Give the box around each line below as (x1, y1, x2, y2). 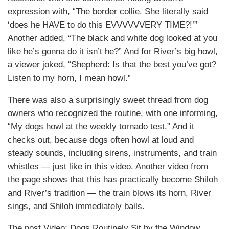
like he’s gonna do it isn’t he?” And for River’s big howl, (8, 47, 218, 57)
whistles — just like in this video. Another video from (8, 162, 208, 172)
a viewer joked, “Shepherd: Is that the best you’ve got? (8, 60, 216, 70)
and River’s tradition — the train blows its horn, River (8, 188, 211, 198)
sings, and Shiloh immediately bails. (8, 201, 145, 212)
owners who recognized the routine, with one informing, (8, 108, 218, 119)
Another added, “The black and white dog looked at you (8, 33, 217, 43)
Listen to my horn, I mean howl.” (8, 73, 131, 83)
